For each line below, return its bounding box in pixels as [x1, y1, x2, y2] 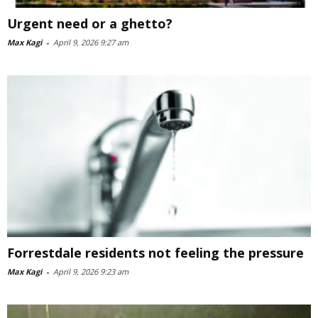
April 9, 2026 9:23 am [53, 265, 128, 277]
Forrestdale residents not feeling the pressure [7, 243, 304, 261]
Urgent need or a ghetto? [7, 14, 172, 32]
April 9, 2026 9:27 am [53, 36, 128, 48]
